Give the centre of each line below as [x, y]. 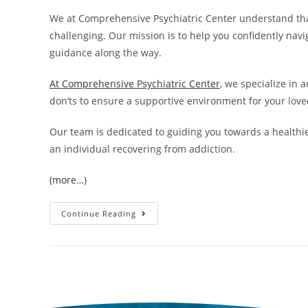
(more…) [68, 180]
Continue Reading [99, 214]
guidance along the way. [106, 53]
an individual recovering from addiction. [142, 149]
